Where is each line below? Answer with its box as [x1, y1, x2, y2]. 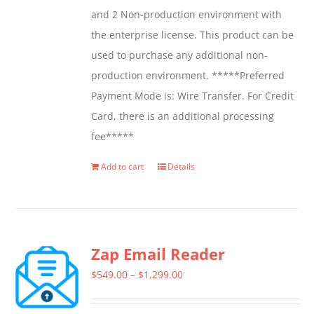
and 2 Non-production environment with [91, 8, 282, 22]
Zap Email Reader [91, 244, 226, 265]
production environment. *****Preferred [91, 69, 285, 83]
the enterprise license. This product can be [91, 28, 294, 42]
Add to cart [101, 161, 144, 173]
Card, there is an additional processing [91, 109, 275, 123]
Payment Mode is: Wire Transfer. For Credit [91, 89, 294, 103]
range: [182, 287, 213, 301]
